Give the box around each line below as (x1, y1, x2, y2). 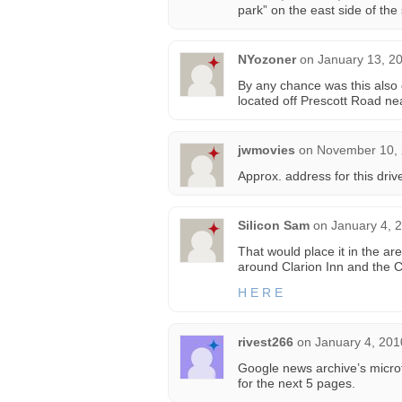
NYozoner (238, 52, 296, 66)
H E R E (238, 285, 283, 300)
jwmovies (238, 143, 295, 157)
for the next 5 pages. (238, 376, 355, 390)
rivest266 (238, 335, 293, 349)
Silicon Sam (238, 218, 310, 232)
